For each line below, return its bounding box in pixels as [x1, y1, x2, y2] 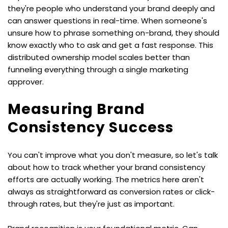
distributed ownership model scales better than [8, 51, 190, 63]
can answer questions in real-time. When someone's [8, 15, 207, 26]
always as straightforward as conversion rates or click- [8, 186, 215, 197]
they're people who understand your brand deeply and [8, 3, 215, 14]
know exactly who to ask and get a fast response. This [8, 39, 213, 50]
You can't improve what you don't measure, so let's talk [8, 149, 218, 160]
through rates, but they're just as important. [8, 198, 175, 209]
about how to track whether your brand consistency [8, 161, 205, 173]
